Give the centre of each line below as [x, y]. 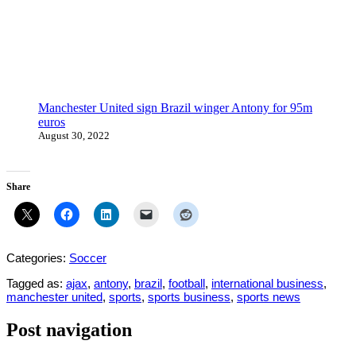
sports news [269, 296]
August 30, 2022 [74, 135]
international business [267, 283]
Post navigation [69, 329]
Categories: [38, 257]
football [187, 283]
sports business [189, 296]
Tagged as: [36, 283]
